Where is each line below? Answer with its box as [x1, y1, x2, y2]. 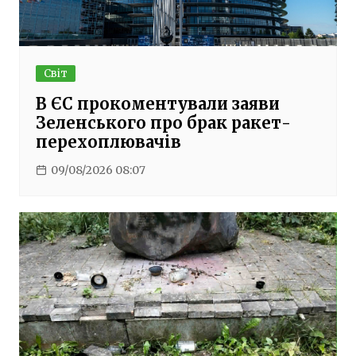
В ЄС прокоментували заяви [35, 93, 280, 114]
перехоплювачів [35, 131, 181, 152]
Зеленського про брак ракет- [35, 112, 291, 133]
